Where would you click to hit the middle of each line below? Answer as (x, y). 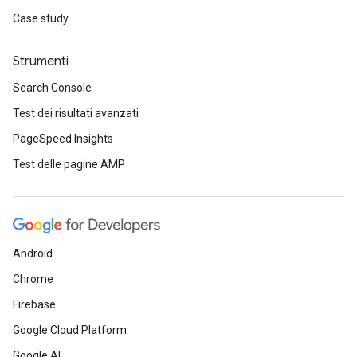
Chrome (33, 279)
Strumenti (41, 61)
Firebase (34, 304)
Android (33, 253)
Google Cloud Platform (70, 330)
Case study (41, 18)
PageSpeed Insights (63, 138)
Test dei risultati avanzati (76, 113)
